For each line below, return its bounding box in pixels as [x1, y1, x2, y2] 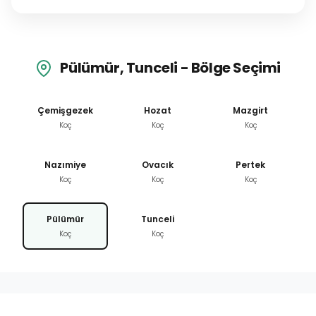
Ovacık [142, 159, 174, 171]
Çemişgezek [37, 104, 94, 117]
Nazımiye [44, 159, 87, 171]
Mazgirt [233, 104, 269, 117]
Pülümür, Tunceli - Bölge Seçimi [57, 57, 281, 78]
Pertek [236, 159, 266, 171]
